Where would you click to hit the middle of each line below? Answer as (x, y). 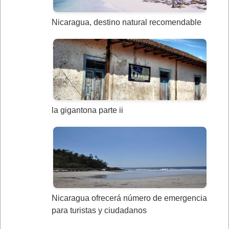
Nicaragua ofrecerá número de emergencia (129, 198)
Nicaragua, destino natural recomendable (127, 22)
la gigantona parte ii (87, 110)
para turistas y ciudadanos (99, 210)
